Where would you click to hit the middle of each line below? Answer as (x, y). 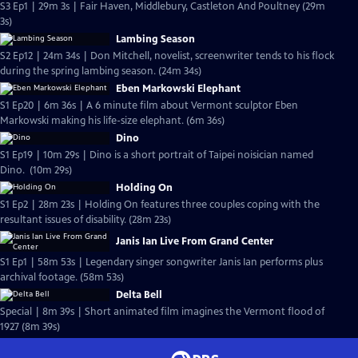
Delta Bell (139, 295)
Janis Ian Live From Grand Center (195, 241)
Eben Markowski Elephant (178, 89)
